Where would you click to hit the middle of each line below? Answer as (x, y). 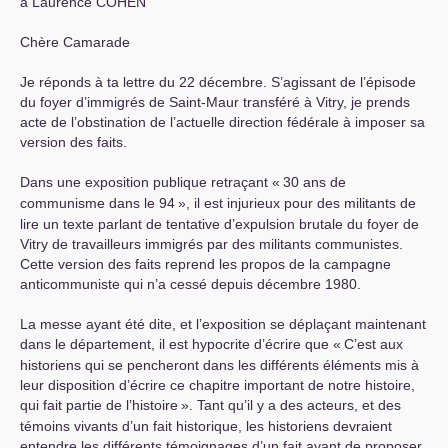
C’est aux (373, 344)
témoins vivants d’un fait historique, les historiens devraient (206, 426)
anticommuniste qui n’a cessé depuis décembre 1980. (190, 284)
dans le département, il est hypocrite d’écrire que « (180, 344)
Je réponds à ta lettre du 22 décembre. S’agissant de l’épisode (218, 82)
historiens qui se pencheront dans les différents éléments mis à (219, 365)
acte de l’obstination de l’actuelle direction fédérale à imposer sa (222, 122)
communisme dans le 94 (97, 203)
